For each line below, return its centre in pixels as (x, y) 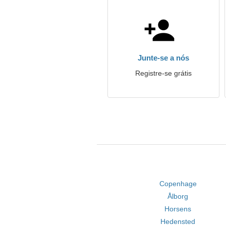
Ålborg (178, 196)
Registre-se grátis (163, 73)
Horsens (178, 209)
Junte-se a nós (163, 58)
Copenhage (178, 184)
